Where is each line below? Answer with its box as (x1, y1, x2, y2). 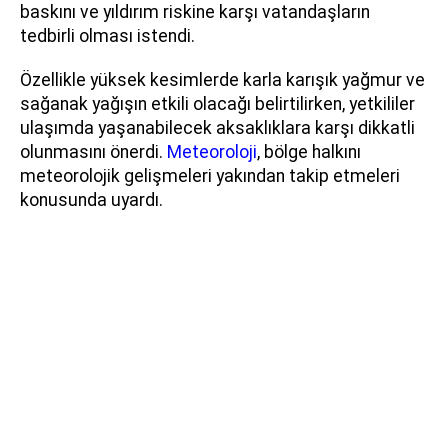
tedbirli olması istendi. (20, 25, 195, 46)
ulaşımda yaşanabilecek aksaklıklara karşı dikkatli (20, 117, 415, 138)
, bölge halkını (257, 141, 361, 162)
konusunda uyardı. (20, 189, 163, 210)
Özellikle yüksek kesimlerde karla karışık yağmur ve (20, 69, 425, 90)
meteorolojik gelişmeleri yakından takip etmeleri (20, 165, 400, 186)
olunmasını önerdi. (20, 141, 167, 162)
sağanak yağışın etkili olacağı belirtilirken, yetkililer (20, 93, 415, 114)
